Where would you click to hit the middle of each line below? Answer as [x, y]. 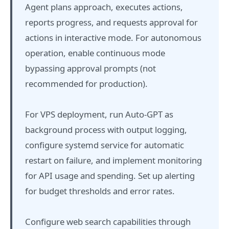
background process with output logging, [106, 130]
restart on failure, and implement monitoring [113, 160]
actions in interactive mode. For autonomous [113, 38]
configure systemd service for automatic [105, 145]
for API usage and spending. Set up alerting [110, 176]
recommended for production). [86, 84]
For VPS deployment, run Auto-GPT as [99, 114]
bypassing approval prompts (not [90, 68]
